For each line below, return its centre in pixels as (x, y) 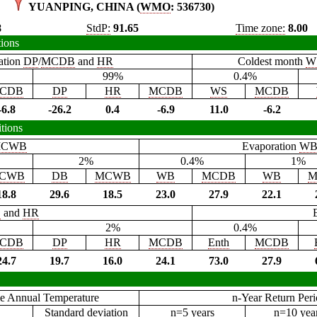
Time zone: (260, 28)
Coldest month (271, 62)
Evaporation (271, 146)
